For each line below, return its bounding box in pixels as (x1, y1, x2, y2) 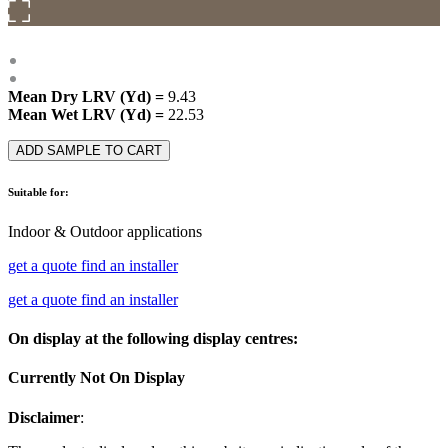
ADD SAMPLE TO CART (16, 142, 162, 158)
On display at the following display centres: (8, 330, 298, 348)
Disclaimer (8, 408, 80, 426)
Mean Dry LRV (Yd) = (8, 87, 168, 105)
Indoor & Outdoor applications (8, 222, 202, 240)
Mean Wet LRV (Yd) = (8, 105, 168, 123)
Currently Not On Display (8, 369, 185, 387)
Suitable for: (8, 185, 69, 198)
